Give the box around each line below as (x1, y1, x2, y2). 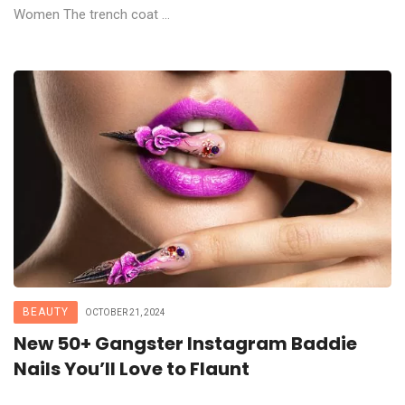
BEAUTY (23, 305, 69, 318)
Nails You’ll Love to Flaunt (14, 355, 250, 381)
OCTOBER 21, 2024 (85, 306, 165, 317)
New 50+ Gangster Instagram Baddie (14, 330, 357, 356)
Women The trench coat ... (14, 5, 170, 23)
